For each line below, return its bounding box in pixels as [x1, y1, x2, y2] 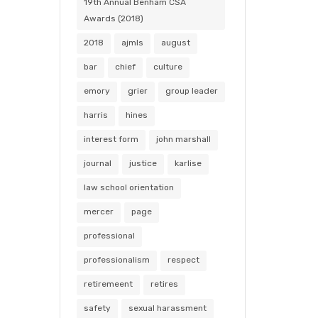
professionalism [83, 255, 150, 265]
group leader [165, 86, 218, 96]
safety [83, 303, 111, 313]
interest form [83, 134, 138, 144]
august [160, 38, 190, 48]
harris [83, 110, 108, 120]
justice [128, 158, 157, 168]
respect [167, 255, 199, 265]
